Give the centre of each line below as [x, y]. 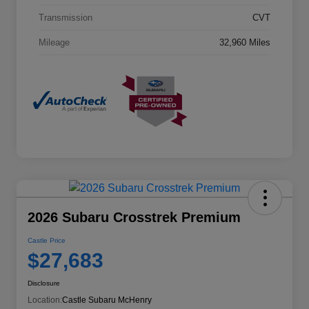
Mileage [54, 43]
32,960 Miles [245, 43]
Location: [45, 300]
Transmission [66, 18]
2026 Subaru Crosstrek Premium [134, 217]
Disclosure [44, 283]
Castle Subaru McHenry [107, 300]
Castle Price [47, 240]
